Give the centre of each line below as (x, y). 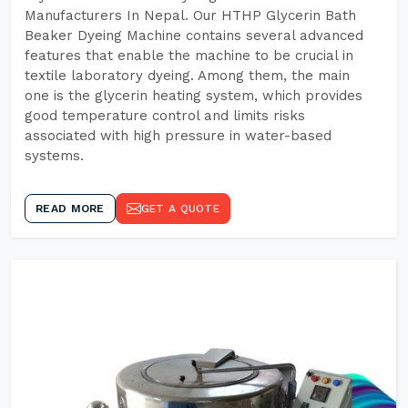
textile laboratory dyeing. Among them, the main (187, 76)
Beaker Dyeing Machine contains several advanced (194, 36)
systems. (54, 156)
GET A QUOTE (180, 209)
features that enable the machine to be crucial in (189, 56)
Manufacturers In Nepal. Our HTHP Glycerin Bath (190, 15)
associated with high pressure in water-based (178, 136)
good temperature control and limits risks (165, 116)
